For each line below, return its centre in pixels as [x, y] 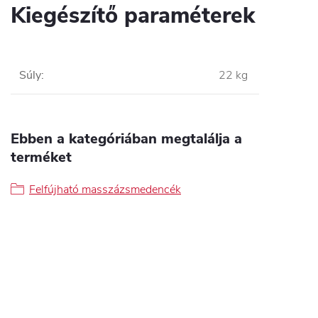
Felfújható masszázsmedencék [105, 190]
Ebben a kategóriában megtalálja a [126, 139]
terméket [41, 157]
